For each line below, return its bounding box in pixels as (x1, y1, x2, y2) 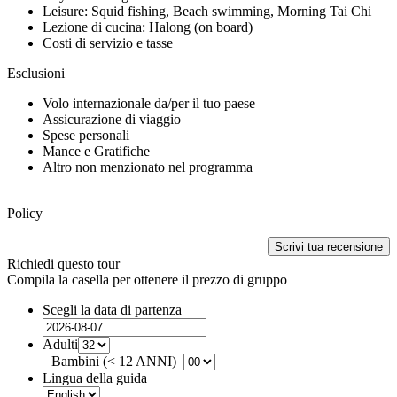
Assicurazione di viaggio (43, 111, 181, 127)
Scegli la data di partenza (43, 301, 182, 317)
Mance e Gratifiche (43, 143, 150, 159)
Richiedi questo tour (7, 255, 120, 271)
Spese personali (43, 127, 129, 143)
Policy (7, 205, 43, 221)
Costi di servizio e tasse (43, 35, 173, 51)
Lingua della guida (43, 370, 147, 385)
